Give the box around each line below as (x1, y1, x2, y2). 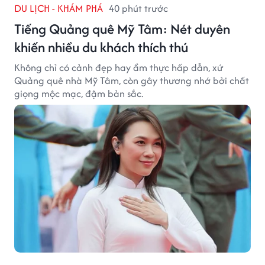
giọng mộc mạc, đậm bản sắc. (14, 86, 143, 101)
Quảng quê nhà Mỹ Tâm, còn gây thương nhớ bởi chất (14, 73, 249, 88)
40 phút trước (109, 1, 168, 16)
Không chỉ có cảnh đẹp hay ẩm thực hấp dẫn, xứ (14, 60, 224, 75)
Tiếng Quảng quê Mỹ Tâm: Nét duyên (14, 19, 230, 39)
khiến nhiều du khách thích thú (14, 37, 188, 57)
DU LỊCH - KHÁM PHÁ (14, 1, 103, 16)
